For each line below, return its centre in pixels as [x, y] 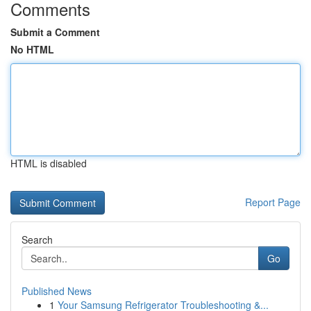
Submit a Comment [55, 32]
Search [37, 239]
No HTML [32, 49]
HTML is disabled [49, 163]
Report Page [273, 202]
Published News [57, 291]
